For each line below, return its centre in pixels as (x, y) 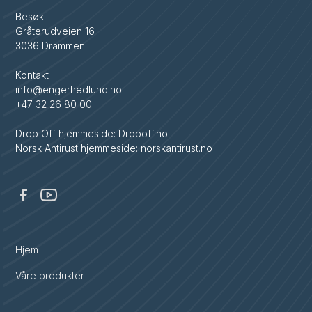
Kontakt (32, 75)
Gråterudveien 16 (55, 31)
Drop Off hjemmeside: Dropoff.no (92, 133)
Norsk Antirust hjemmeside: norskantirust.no (114, 148)
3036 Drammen (50, 45)
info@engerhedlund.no (69, 89)
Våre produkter (50, 275)
